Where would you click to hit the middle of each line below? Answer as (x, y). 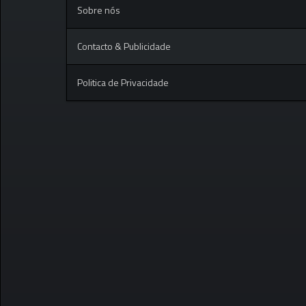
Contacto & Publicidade (124, 46)
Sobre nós (99, 10)
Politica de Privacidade (123, 83)
